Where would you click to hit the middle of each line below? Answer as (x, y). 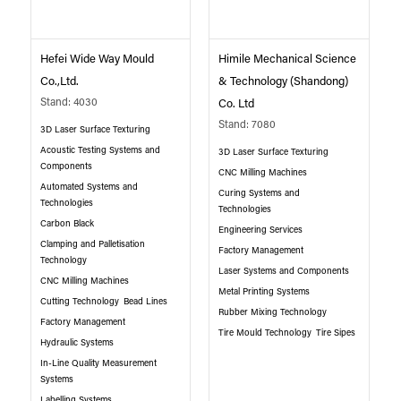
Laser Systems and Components (284, 271)
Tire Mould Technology (265, 333)
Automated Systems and (89, 187)
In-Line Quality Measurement (98, 363)
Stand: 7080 (247, 125)
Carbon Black (67, 224)
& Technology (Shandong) (284, 81)
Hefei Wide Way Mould (97, 59)
